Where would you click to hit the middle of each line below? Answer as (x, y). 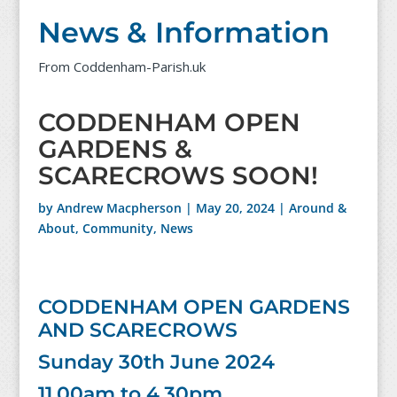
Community (117, 229)
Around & (317, 208)
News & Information (183, 33)
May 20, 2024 (235, 208)
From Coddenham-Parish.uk (121, 67)
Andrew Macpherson (119, 208)
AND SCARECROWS (137, 331)
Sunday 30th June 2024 (156, 362)
